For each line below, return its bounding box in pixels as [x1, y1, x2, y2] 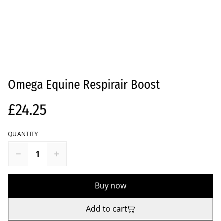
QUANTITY [8, 130, 38, 138]
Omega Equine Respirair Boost [8, 77, 160, 92]
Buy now [95, 180, 126, 191]
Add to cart [86, 203, 127, 214]
